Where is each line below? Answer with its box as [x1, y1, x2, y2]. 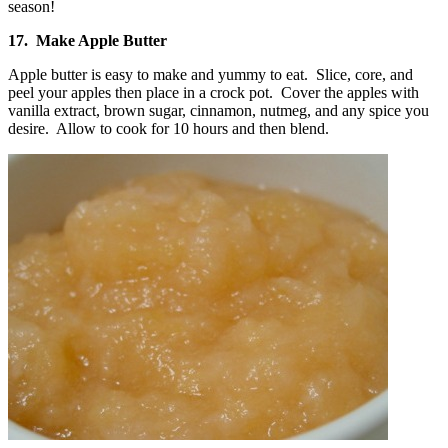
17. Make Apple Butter [8, 31, 167, 49]
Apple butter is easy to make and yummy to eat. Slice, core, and [8, 65, 413, 83]
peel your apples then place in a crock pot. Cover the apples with [8, 83, 419, 101]
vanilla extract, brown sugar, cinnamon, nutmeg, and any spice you [8, 101, 429, 119]
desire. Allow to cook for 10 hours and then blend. [8, 119, 329, 137]
